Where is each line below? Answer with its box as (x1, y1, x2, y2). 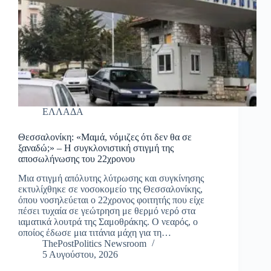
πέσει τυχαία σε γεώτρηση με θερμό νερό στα (18, 206, 195, 217)
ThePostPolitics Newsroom (42, 238, 146, 249)
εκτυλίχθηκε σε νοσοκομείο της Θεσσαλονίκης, (18, 184, 203, 195)
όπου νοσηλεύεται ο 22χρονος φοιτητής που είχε (18, 195, 204, 206)
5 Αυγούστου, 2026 (42, 249, 118, 260)
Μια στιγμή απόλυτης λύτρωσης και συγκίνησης (18, 173, 204, 184)
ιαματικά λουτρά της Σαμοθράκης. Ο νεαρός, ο (18, 217, 198, 227)
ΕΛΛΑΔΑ (42, 106, 83, 117)
